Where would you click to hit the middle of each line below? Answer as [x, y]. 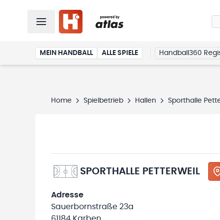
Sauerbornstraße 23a [92, 207]
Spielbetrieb [103, 101]
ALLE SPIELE [120, 53]
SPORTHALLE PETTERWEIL [140, 171]
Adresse [67, 195]
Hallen [146, 101]
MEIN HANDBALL [66, 53]
